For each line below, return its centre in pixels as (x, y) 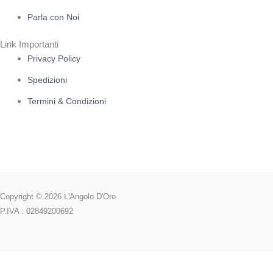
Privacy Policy (54, 58)
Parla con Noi (53, 17)
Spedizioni (47, 80)
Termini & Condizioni (67, 101)
